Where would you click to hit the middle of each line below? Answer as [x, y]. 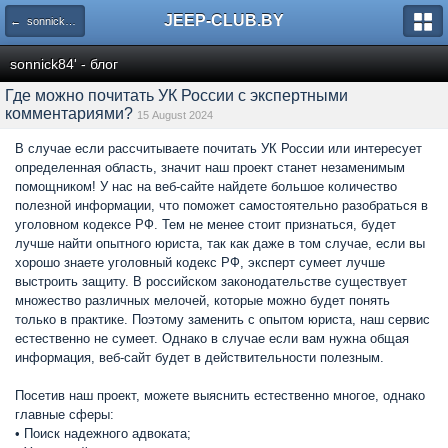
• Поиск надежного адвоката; [103, 433]
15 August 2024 [175, 115]
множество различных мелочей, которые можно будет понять [202, 300]
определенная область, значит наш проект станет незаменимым [210, 167]
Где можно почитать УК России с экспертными [176, 95]
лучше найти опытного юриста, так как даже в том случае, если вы [220, 243]
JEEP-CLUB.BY [224, 20]
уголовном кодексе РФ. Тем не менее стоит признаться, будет [205, 224]
